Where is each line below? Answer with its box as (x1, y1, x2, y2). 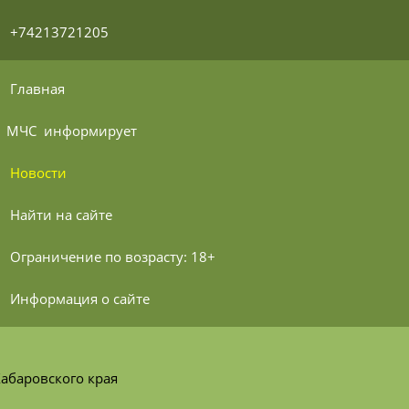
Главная (9, 79, 65, 98)
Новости (9, 163, 67, 182)
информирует (39, 121, 137, 140)
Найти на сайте (9, 204, 112, 224)
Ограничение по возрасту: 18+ (9, 246, 215, 266)
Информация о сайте (9, 288, 150, 308)
